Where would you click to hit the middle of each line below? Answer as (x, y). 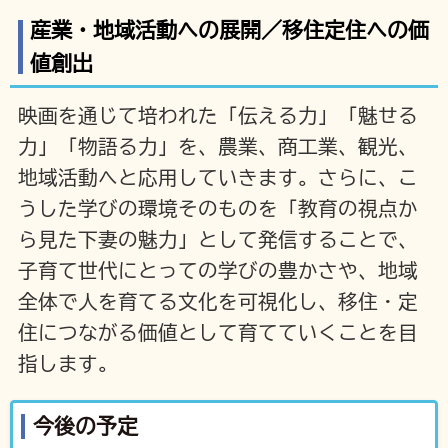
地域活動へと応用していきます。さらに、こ (217, 178)
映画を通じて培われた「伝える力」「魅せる (217, 116)
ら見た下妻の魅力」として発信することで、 (217, 240)
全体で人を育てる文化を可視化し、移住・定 (217, 302)
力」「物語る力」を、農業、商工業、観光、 (217, 147)
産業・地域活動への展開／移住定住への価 (229, 30)
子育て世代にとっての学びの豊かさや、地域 (217, 271)
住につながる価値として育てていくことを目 (217, 333)
